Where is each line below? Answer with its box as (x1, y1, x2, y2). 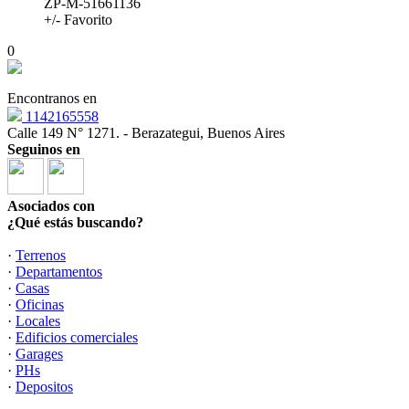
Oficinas (16, 297, 64, 313)
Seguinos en (7, 142, 80, 158)
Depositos (16, 379, 73, 395)
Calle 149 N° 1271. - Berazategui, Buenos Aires (7, 125, 285, 142)
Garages (16, 346, 63, 362)
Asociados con (7, 198, 95, 215)
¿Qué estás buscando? (7, 215, 143, 231)
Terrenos (16, 247, 66, 264)
